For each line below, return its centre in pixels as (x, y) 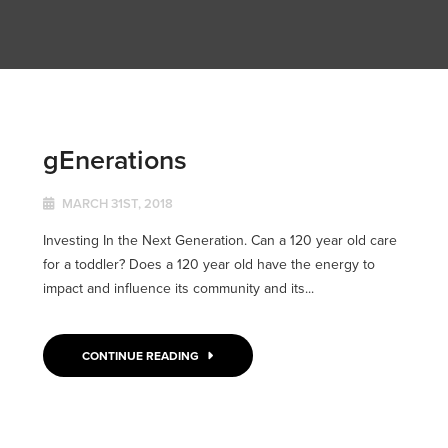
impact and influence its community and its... (178, 288)
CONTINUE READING (142, 356)
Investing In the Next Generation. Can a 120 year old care (219, 240)
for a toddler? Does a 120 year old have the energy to (208, 264)
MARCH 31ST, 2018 (115, 204)
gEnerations (114, 160)
